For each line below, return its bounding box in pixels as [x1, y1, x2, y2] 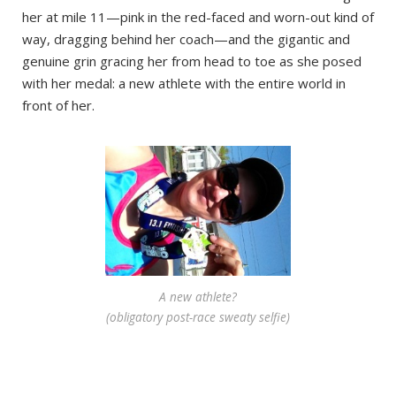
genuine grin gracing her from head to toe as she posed [22, 52, 362, 71]
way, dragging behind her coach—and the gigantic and [22, 30, 350, 49]
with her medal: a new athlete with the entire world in [22, 74, 346, 93]
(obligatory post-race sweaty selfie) [106, 308, 290, 325]
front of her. [22, 96, 95, 115]
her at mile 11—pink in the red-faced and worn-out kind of [22, 8, 374, 27]
